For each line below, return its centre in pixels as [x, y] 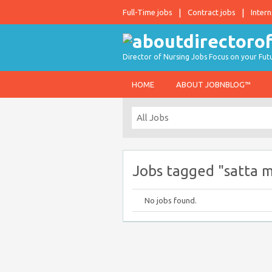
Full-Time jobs [148, 12]
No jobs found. [171, 200]
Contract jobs [212, 12]
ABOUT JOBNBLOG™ [213, 84]
